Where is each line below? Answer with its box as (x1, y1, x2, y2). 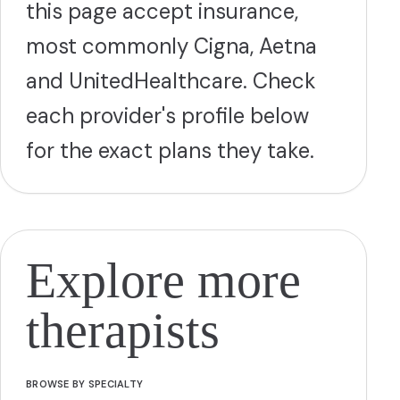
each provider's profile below (26, 102, 309, 129)
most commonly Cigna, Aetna (26, 32, 317, 60)
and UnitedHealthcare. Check (26, 67, 316, 95)
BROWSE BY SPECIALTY (26, 378, 144, 390)
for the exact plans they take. (26, 137, 314, 164)
